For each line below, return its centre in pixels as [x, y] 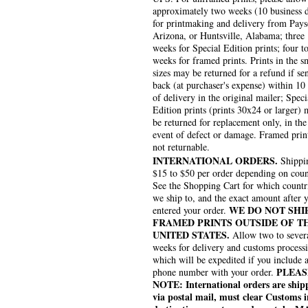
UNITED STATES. [191, 235]
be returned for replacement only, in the [230, 122]
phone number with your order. [214, 272]
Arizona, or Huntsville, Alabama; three [229, 36]
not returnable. [181, 147]
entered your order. [191, 210]
